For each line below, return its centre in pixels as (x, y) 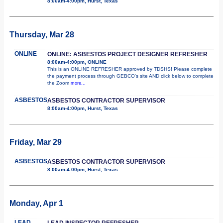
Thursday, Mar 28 (42, 34)
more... (78, 83)
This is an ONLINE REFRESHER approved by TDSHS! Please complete (130, 69)
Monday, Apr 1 (36, 203)
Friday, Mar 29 (36, 142)
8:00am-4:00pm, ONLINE (77, 62)
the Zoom (59, 83)
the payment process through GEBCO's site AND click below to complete (130, 76)
